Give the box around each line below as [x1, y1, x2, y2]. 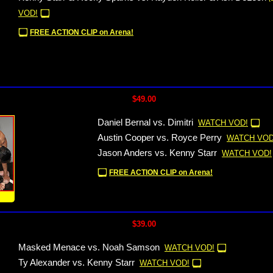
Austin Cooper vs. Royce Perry [97, 133, 222, 143]
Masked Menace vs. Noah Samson [18, 243, 160, 252]
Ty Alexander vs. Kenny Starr [18, 258, 135, 268]
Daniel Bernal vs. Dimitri [97, 118, 193, 127]
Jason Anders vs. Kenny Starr [97, 148, 217, 158]
